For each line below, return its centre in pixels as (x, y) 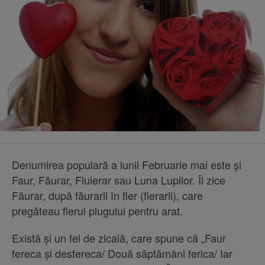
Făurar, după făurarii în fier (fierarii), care (107, 195)
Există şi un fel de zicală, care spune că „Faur (119, 238)
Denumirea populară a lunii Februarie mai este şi (127, 165)
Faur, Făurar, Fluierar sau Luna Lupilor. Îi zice (119, 180)
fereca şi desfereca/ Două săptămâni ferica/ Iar (122, 253)
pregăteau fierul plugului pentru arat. (97, 211)
